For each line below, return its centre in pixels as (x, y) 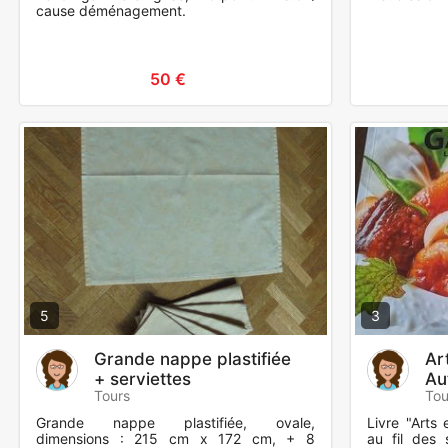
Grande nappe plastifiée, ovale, (175, 423)
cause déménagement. (111, 11)
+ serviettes (142, 379)
